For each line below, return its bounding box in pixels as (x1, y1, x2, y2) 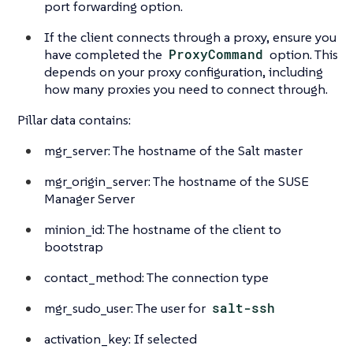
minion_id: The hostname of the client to (44, 220, 281, 238)
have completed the (44, 45, 165, 63)
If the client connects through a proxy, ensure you (44, 28, 336, 46)
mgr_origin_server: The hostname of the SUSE (44, 172, 309, 190)
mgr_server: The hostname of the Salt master (44, 141, 303, 159)
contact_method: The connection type (44, 268, 269, 286)
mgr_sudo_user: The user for (44, 299, 209, 317)
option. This (266, 45, 339, 63)
